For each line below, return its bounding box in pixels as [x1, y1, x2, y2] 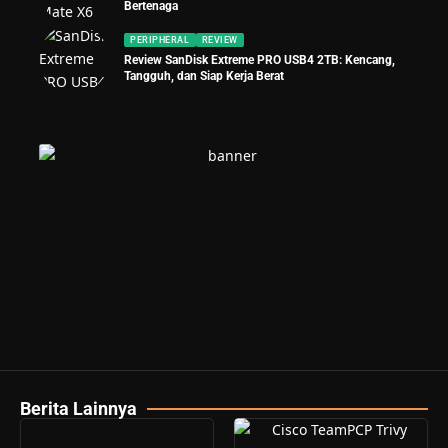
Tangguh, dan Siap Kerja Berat [124, 69, 284, 84]
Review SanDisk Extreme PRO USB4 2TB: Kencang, [124, 53, 395, 68]
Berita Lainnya [20, 397, 137, 419]
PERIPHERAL [130, 34, 190, 45]
